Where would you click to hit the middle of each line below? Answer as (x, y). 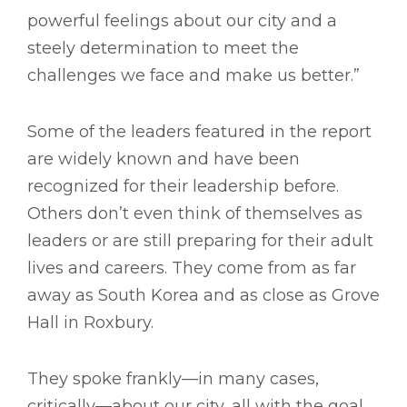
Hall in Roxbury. (90, 323)
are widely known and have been (164, 159)
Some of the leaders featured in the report (199, 132)
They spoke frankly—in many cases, (173, 379)
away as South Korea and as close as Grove (203, 296)
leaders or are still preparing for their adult (200, 241)
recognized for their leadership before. (183, 187)
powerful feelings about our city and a (182, 21)
